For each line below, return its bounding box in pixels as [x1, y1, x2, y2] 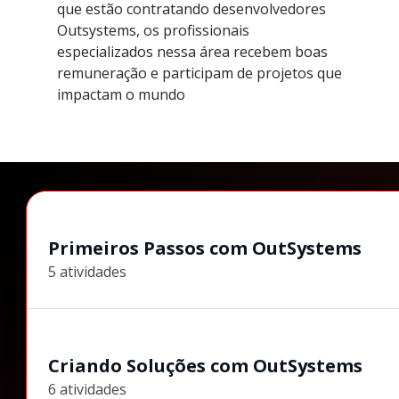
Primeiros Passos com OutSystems [48, 235, 362, 260]
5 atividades [48, 261, 127, 281]
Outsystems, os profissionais [57, 20, 249, 40]
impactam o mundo [57, 84, 185, 104]
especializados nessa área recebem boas [57, 41, 328, 61]
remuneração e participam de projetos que [57, 62, 342, 83]
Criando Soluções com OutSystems [48, 353, 363, 378]
